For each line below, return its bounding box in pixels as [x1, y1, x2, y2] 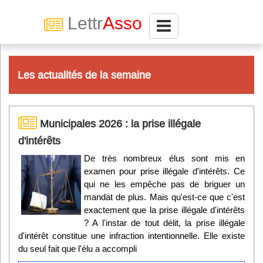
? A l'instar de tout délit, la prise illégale [84, 218, 245, 228]
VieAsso [18, 224, 69, 238]
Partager [19, 188, 71, 203]
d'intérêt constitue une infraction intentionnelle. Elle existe [18, 231, 245, 241]
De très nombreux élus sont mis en [84, 153, 245, 163]
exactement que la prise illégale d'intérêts [84, 205, 245, 215]
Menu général [63, 128, 114, 137]
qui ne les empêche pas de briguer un [84, 179, 245, 189]
